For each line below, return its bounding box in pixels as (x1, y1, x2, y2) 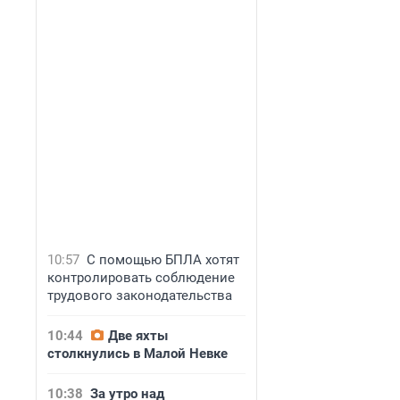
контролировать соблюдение (47, 270, 235, 286)
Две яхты (108, 328, 168, 344)
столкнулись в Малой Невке (47, 346, 228, 362)
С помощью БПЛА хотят (87, 252, 239, 268)
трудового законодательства (47, 287, 232, 304)
